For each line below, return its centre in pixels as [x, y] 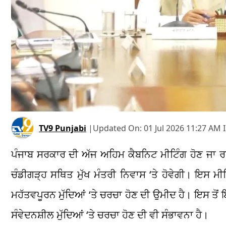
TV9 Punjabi [63, 128]
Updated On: [118, 128]
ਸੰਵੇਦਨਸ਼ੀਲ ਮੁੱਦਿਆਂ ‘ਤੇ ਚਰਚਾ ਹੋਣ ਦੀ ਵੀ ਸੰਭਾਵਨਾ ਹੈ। [110, 215]
